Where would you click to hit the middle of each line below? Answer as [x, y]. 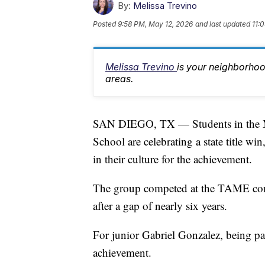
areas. [119, 78]
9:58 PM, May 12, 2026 [155, 24]
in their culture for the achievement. [172, 159]
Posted [105, 24]
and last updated [223, 24]
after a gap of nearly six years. [160, 205]
